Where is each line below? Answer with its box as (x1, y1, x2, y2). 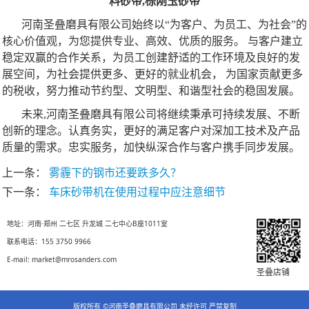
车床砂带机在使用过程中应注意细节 (49, 183, 226, 199)
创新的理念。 (2, 124, 68, 137)
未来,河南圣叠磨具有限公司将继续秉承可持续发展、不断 (21, 108, 300, 120)
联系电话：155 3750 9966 (6, 236, 91, 246)
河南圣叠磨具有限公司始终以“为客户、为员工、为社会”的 (21, 18, 307, 30)
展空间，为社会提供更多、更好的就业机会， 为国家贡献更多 (2, 68, 303, 80)
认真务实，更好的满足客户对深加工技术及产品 (68, 124, 300, 137)
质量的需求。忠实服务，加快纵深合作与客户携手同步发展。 (2, 141, 300, 153)
